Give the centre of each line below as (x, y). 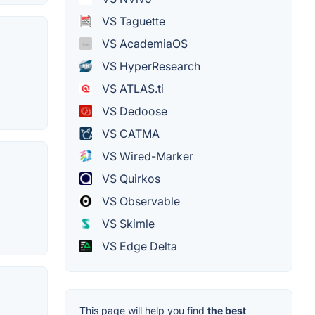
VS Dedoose (133, 111)
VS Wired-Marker (146, 156)
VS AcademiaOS (143, 44)
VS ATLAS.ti (131, 89)
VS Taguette (132, 21)
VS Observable (140, 201)
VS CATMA (129, 134)
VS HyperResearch (150, 66)
